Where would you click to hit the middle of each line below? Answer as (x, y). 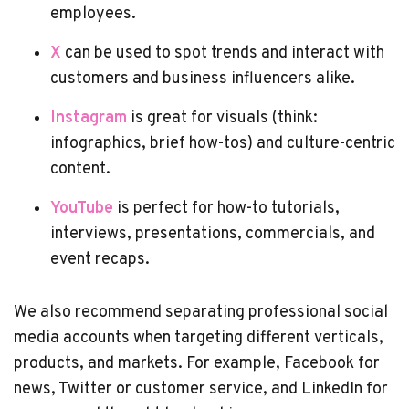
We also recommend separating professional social (201, 312)
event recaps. (102, 259)
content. (80, 169)
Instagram (89, 118)
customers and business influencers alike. (204, 79)
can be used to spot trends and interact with (223, 53)
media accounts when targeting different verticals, (199, 338)
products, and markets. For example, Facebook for (197, 363)
